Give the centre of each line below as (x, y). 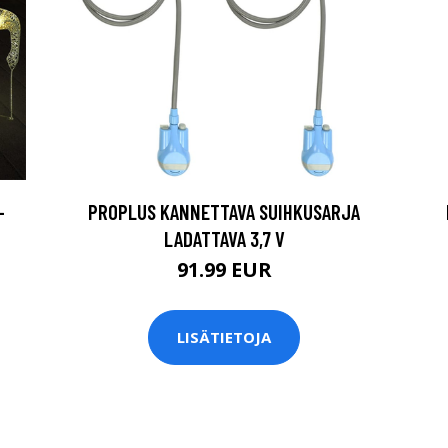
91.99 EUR (224, 269)
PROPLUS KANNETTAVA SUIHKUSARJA (224, 211)
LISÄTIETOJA (224, 337)
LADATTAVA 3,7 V (224, 238)
